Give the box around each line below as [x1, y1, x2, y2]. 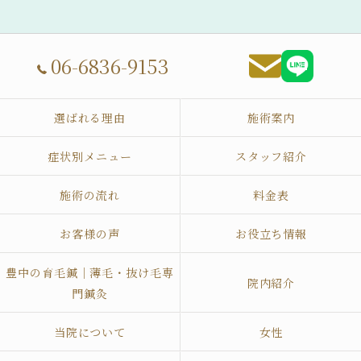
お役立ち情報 [234, 226, 308, 242]
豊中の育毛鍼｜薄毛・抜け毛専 [5, 264, 175, 280]
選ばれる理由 [53, 110, 127, 126]
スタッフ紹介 [234, 148, 308, 164]
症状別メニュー [48, 148, 132, 164]
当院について [53, 324, 127, 340]
